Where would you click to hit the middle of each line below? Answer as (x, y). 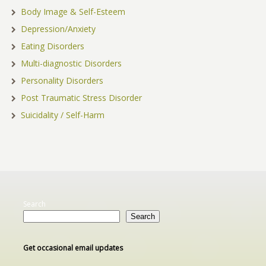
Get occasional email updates (73, 248)
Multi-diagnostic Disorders (71, 63)
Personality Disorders (62, 80)
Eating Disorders (52, 46)
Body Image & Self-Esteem (73, 11)
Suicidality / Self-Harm (62, 115)
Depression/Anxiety (58, 28)
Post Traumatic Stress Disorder (81, 97)
